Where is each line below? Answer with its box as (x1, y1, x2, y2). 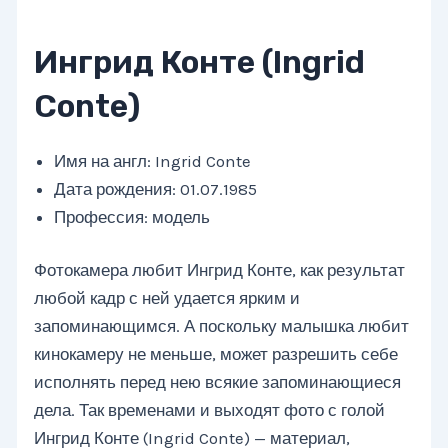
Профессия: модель (54, 206, 211, 227)
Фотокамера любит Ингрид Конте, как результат (34, 260, 406, 281)
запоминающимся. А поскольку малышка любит (34, 316, 410, 337)
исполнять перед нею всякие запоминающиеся (34, 372, 402, 393)
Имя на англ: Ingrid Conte (54, 150, 252, 171)
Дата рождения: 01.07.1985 (54, 178, 258, 199)
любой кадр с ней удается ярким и (34, 288, 301, 309)
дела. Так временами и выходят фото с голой (34, 400, 386, 421)
